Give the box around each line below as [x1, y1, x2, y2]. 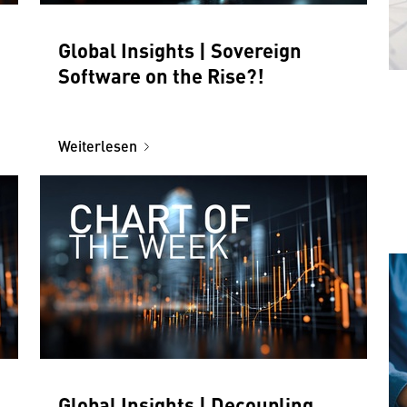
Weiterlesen [58, 134, 137, 156]
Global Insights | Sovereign [58, 35, 302, 64]
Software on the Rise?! [58, 60, 264, 89]
